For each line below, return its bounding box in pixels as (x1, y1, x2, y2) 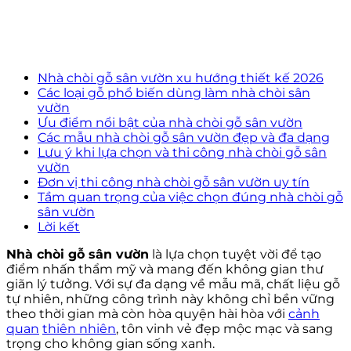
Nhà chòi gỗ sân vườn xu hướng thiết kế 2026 (38, 70, 324, 85)
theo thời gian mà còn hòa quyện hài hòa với (6, 306, 288, 321)
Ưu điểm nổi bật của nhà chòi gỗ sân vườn (38, 114, 302, 130)
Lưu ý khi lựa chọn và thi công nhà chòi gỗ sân (38, 144, 327, 160)
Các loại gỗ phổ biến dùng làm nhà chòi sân (38, 85, 310, 100)
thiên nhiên (42, 320, 116, 336)
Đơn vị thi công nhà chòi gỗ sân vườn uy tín (38, 174, 309, 190)
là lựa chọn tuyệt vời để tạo (149, 246, 321, 262)
